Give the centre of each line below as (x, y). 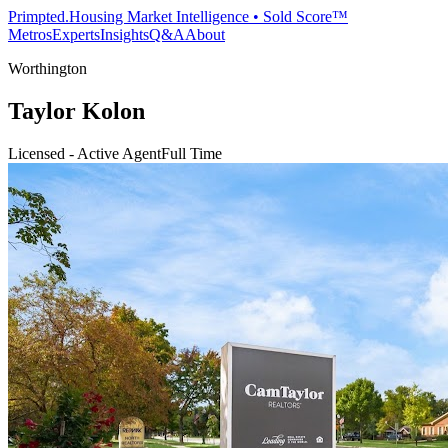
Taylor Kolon (76, 110)
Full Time (191, 153)
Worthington (47, 68)
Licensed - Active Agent (84, 153)
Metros (30, 34)
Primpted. (38, 16)
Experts (76, 34)
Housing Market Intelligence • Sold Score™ (208, 16)
